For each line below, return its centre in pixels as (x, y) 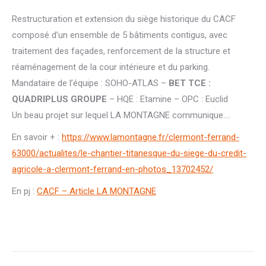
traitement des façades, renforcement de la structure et (121, 51)
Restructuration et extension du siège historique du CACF (124, 19)
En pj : (24, 191)
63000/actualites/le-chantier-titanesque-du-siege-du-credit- (129, 153)
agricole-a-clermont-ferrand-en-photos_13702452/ (113, 169)
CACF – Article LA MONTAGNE (96, 191)
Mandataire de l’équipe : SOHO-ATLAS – (90, 83)
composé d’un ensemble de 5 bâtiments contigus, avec (120, 35)
